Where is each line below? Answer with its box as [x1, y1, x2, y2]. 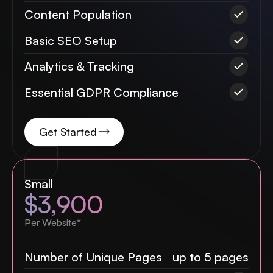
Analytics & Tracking [24, 58, 135, 74]
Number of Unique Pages [24, 249, 163, 265]
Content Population [24, 7, 132, 23]
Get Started [38, 124, 97, 138]
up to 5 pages [172, 249, 249, 265]
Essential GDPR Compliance [24, 84, 179, 100]
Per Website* [24, 216, 82, 229]
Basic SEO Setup [24, 32, 118, 48]
